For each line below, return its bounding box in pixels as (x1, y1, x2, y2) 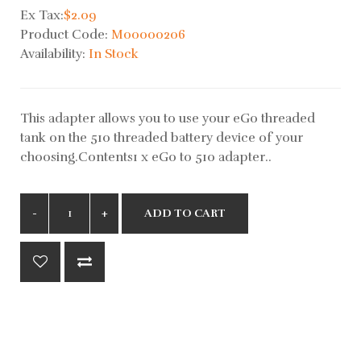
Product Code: (20, 26, 111, 43)
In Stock (89, 45, 139, 62)
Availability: (20, 45, 89, 62)
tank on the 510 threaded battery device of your (20, 129, 303, 146)
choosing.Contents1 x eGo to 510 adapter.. (20, 148, 272, 165)
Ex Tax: (20, 6, 64, 23)
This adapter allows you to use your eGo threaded (20, 110, 315, 127)
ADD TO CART (144, 205, 226, 220)
